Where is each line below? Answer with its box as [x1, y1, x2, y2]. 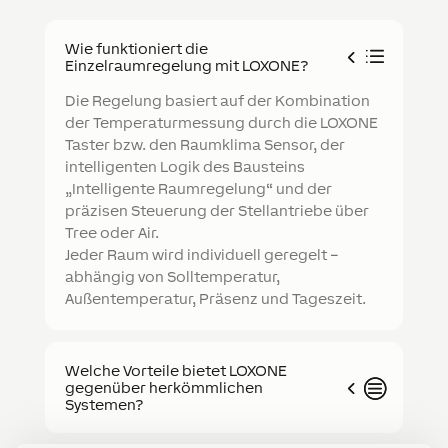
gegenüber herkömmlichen [64, 379, 263, 397]
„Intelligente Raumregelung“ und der [64, 180, 332, 198]
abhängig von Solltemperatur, [64, 268, 280, 286]
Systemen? [64, 396, 143, 414]
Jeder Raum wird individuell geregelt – [64, 246, 339, 264]
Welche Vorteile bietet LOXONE [64, 362, 287, 380]
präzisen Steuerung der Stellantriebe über [64, 202, 369, 220]
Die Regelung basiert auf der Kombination [64, 92, 370, 110]
